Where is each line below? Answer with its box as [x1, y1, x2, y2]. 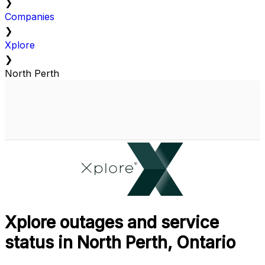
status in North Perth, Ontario [5, 232, 235, 253]
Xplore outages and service [5, 212, 219, 233]
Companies [5, 11, 54, 23]
